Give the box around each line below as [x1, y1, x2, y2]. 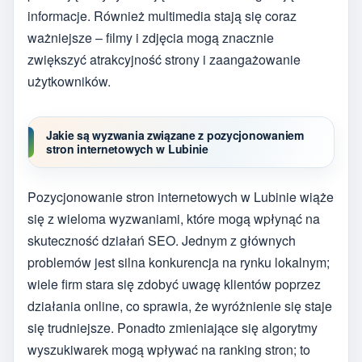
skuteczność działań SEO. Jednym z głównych [27, 231, 296, 250]
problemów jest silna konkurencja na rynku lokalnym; [27, 253, 330, 272]
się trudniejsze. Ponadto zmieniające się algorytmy [27, 318, 318, 338]
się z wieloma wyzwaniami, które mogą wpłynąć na [27, 209, 320, 229]
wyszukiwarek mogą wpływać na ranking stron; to [27, 340, 310, 360]
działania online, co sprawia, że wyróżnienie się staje [27, 297, 332, 316]
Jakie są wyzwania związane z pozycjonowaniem [46, 127, 304, 144]
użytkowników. [27, 72, 111, 91]
